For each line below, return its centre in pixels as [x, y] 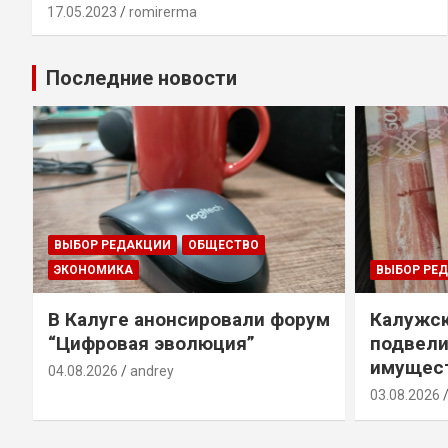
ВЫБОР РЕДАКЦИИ [112, 245]
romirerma [163, 11]
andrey [152, 371]
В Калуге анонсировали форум [189, 320]
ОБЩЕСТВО [223, 245]
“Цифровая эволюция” [151, 344]
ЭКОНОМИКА [93, 270]
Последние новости [141, 77]
